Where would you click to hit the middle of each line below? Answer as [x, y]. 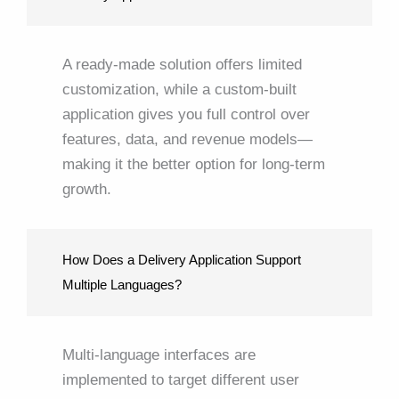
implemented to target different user [181, 379]
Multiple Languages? [122, 284]
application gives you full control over [186, 114]
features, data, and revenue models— [187, 139]
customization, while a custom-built [179, 89]
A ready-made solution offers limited [182, 64]
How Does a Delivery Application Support [182, 259]
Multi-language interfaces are [159, 354]
